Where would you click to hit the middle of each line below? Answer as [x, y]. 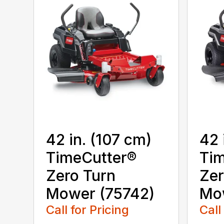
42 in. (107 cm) [99, 140]
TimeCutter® [91, 158]
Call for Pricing [88, 210]
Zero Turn [81, 176]
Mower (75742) [100, 194]
